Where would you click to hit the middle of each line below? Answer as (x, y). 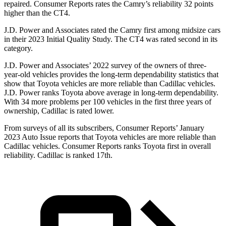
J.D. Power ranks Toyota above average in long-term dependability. (111, 93)
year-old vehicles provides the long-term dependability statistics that (111, 75)
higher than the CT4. (37, 13)
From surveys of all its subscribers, (60, 128)
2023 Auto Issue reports (43, 137)
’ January (190, 128)
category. (18, 48)
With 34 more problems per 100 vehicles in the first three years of (108, 102)
